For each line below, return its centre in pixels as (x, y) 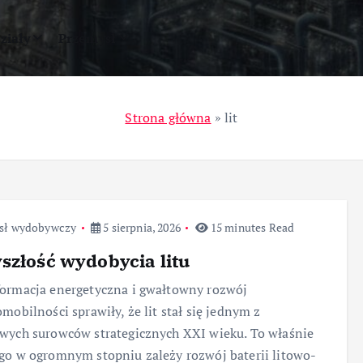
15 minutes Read (251, 227)
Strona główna (168, 117)
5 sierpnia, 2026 (141, 227)
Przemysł (87, 38)
